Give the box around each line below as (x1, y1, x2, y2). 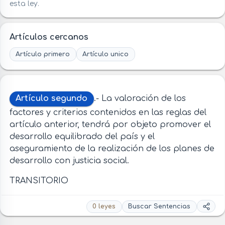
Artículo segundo (16, 94, 88, 103)
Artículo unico (82, 50, 129, 58)
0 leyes (92, 203, 116, 210)
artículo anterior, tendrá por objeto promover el (9, 120, 211, 129)
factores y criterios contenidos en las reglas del (9, 107, 206, 117)
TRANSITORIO (9, 176, 68, 185)
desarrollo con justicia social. (9, 156, 129, 165)
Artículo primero (16, 50, 70, 58)
